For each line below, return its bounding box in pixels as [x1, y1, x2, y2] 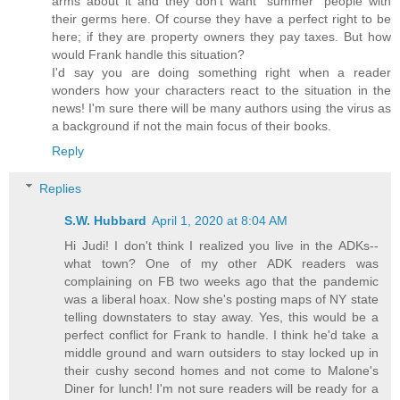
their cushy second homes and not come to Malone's [64, 362, 379, 378]
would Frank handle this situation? [52, 46, 245, 62]
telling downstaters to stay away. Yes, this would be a [64, 309, 379, 324]
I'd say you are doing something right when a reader [52, 64, 391, 79]
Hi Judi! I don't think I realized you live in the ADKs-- [64, 237, 379, 253]
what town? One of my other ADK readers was [64, 255, 379, 271]
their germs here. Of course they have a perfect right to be [52, 11, 391, 26]
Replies [39, 180, 82, 196]
